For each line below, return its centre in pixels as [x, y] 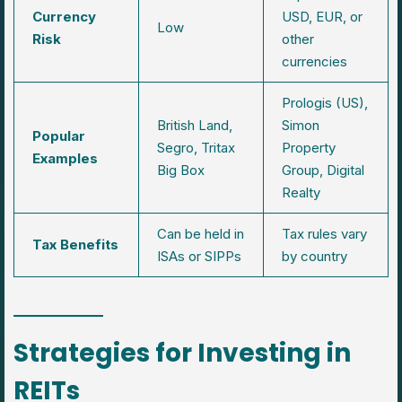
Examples [65, 158]
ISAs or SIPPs [199, 256]
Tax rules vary [324, 233]
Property [309, 147]
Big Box [181, 170]
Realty [301, 192]
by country [315, 256]
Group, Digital [323, 170]
